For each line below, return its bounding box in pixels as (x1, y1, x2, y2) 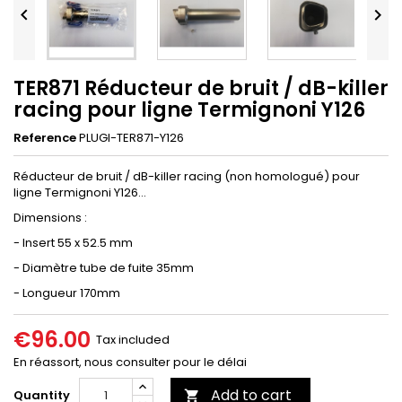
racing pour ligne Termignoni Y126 (13, 96, 365, 125)
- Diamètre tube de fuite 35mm (13, 259, 194, 277)
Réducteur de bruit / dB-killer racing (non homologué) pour (13, 168, 360, 186)
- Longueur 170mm (13, 284, 120, 302)
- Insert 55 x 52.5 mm (13, 234, 133, 252)
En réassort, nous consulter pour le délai (13, 354, 247, 371)
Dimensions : (13, 209, 87, 227)
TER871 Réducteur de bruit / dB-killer (13, 74, 389, 103)
